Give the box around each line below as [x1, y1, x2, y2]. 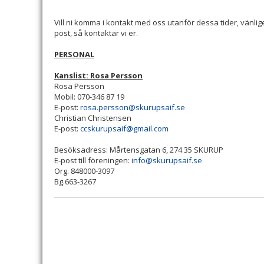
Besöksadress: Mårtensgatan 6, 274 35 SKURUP [54, 144, 223, 155]
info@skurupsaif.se [131, 155, 202, 166]
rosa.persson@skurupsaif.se [80, 102, 185, 113]
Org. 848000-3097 [54, 166, 114, 176]
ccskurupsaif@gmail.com [80, 123, 169, 134]
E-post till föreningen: [54, 155, 131, 166]
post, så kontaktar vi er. [54, 28, 138, 38]
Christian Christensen [54, 113, 131, 123]
